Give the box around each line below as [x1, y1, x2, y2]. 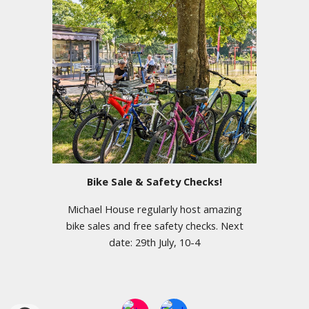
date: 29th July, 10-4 [109, 235, 200, 249]
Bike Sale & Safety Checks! [87, 174, 222, 188]
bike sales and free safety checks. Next [66, 218, 243, 232]
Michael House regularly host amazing [67, 201, 242, 216]
